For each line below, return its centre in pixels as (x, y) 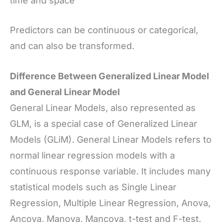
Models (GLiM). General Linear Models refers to (111, 140)
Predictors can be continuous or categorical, (104, 30)
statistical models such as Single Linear (93, 187)
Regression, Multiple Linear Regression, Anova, (110, 203)
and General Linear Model (65, 92)
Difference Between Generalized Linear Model (110, 76)
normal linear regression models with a (92, 156)
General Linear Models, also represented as (103, 108)
